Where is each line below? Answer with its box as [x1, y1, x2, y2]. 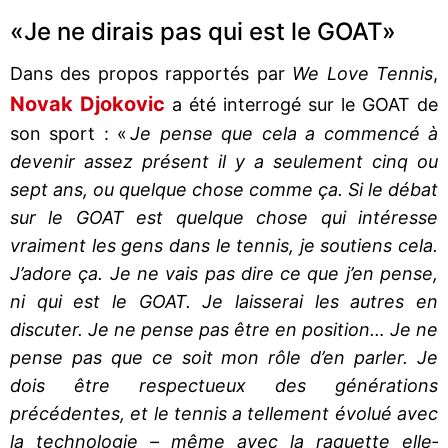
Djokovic [80, 91, 165, 116]
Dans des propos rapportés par [10, 62, 293, 84]
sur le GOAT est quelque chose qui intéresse [10, 206, 438, 228]
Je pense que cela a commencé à [130, 122, 439, 144]
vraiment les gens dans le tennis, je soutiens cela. [10, 234, 438, 256]
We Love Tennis [292, 62, 434, 84]
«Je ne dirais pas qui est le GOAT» [10, 16, 396, 46]
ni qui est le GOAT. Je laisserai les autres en [10, 290, 438, 312]
